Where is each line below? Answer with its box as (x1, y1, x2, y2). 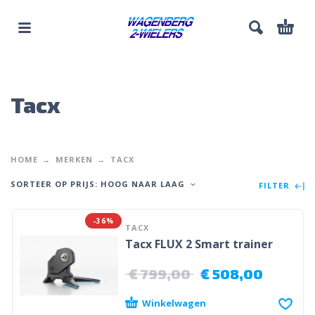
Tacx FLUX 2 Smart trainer (124, 236, 273, 252)
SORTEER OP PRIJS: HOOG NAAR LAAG (11, 178, 185, 189)
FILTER (259, 180, 292, 191)
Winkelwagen (141, 296, 206, 309)
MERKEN (56, 153, 93, 165)
